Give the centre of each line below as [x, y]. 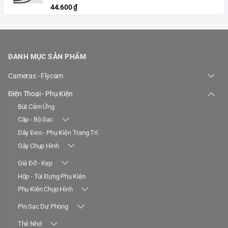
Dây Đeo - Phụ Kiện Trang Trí [58, 133]
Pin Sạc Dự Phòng [43, 206]
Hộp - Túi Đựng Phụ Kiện [51, 176]
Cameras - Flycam [36, 76]
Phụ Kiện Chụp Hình [45, 189]
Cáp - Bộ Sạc [35, 120]
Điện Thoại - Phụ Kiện [40, 94]
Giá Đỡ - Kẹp [35, 163]
